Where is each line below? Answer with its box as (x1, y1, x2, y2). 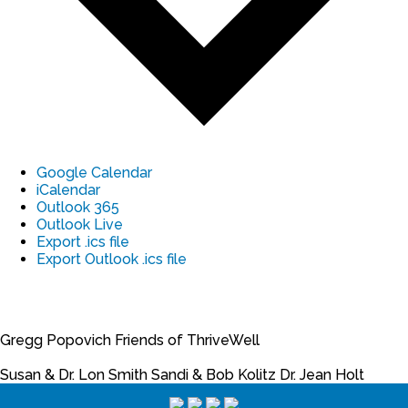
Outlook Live (36, 215, 123, 233)
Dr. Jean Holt (280, 365, 364, 383)
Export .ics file (36, 232, 129, 250)
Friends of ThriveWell (115, 331, 260, 349)
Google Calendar (36, 163, 152, 181)
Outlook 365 (36, 198, 119, 216)
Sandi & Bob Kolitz (151, 365, 276, 383)
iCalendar (36, 180, 100, 199)
